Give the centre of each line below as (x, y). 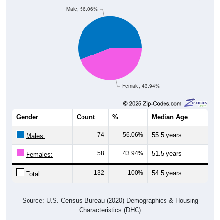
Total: (34, 174)
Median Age (170, 117)
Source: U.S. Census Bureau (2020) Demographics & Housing (110, 200)
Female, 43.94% (141, 86)
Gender (27, 117)
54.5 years (167, 173)
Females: (39, 154)
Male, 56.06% (82, 9)
